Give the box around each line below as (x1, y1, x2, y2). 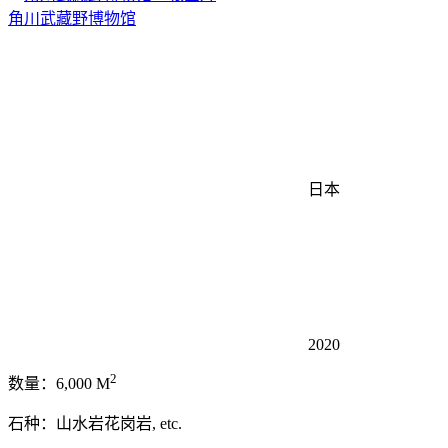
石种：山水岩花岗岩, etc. (8, 415, 182, 433)
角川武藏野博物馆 (8, 10, 136, 28)
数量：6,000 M (8, 375, 110, 393)
